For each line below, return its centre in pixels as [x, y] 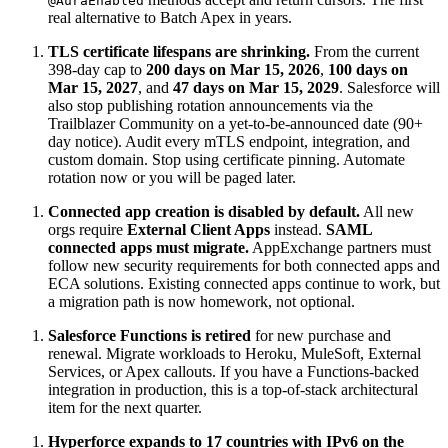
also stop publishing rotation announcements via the [210, 105]
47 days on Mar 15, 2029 [256, 87]
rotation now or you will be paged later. [172, 177]
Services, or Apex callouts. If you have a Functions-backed [233, 371]
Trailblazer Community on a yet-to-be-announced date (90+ [235, 123]
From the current [364, 51]
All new [387, 211]
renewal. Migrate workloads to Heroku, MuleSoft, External [234, 353]
